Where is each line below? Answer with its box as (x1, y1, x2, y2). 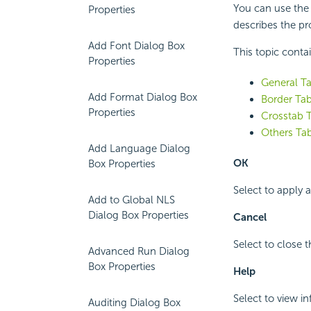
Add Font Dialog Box (88, 40, 185, 52)
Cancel (233, 211, 267, 224)
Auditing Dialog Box (88, 296, 180, 309)
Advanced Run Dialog (88, 245, 190, 258)
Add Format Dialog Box (88, 91, 197, 103)
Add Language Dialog (88, 142, 190, 155)
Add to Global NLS (88, 194, 175, 206)
